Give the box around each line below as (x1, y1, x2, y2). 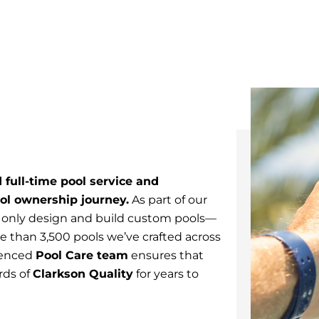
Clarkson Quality (33, 267, 133, 281)
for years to (133, 267, 199, 281)
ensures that (128, 249, 204, 262)
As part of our (129, 193, 207, 206)
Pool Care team (36, 249, 128, 262)
